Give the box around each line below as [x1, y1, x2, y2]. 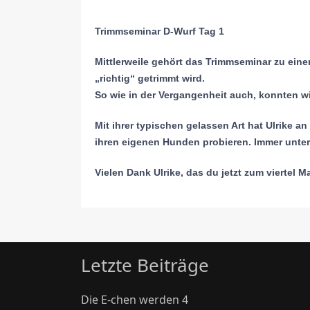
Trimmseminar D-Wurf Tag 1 [95, 26, 224, 37]
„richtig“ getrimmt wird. [95, 73, 205, 84]
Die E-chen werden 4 [81, 292, 188, 307]
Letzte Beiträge [81, 253, 209, 277]
